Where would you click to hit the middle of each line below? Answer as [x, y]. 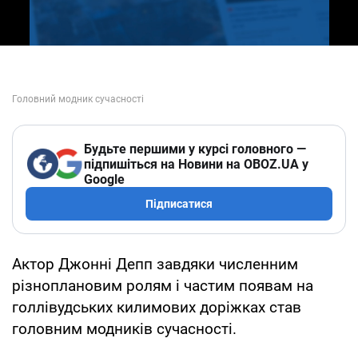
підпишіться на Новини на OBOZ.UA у [196, 164]
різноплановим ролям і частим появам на [163, 285]
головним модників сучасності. [124, 328]
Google [104, 179]
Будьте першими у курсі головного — [195, 149]
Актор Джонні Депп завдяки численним [155, 264]
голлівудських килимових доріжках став [157, 307]
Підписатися [179, 203]
